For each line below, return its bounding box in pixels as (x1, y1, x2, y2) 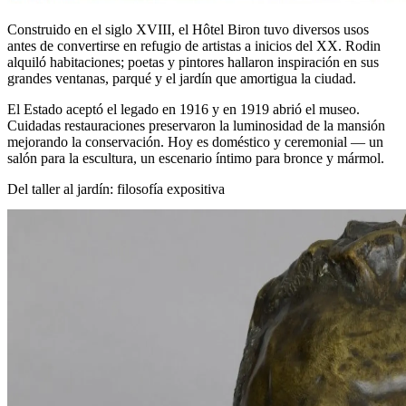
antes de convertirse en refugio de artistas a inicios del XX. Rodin (7, 38, 381, 54)
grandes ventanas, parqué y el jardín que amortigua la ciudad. (7, 71, 356, 87)
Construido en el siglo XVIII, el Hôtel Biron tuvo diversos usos (7, 22, 369, 38)
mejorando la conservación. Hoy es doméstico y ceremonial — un (7, 134, 383, 150)
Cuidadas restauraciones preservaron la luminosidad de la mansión (7, 118, 385, 134)
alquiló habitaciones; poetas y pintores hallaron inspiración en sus (7, 54, 379, 71)
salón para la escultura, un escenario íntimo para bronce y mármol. (7, 150, 384, 167)
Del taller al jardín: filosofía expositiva (7, 181, 225, 198)
